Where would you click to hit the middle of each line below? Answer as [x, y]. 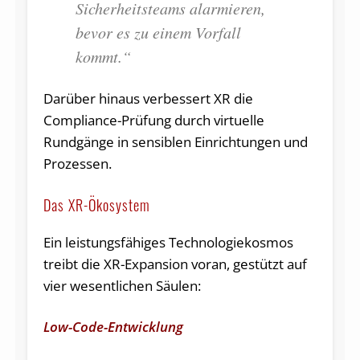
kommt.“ [103, 56]
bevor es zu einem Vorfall [158, 32]
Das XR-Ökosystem [96, 205]
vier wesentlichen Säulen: [122, 285]
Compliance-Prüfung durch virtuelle [153, 120]
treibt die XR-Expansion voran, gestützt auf [175, 264]
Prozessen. [77, 163]
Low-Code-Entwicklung [113, 326]
